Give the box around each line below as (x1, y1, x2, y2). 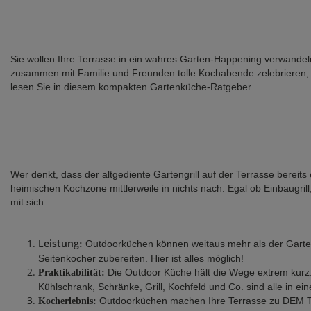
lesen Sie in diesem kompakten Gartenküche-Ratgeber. (10, 81, 253, 93)
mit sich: (10, 196, 47, 208)
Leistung (38, 237, 79, 251)
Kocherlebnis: (38, 296, 99, 307)
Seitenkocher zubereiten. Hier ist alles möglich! (38, 253, 244, 264)
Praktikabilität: (38, 267, 108, 278)
